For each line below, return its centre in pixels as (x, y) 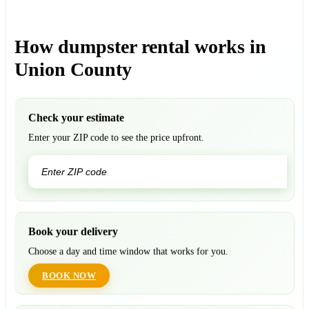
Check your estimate (76, 117)
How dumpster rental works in (140, 46)
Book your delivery (73, 231)
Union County (73, 69)
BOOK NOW (69, 275)
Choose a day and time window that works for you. (128, 251)
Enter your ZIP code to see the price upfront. (116, 137)
